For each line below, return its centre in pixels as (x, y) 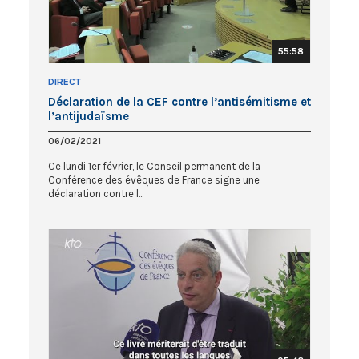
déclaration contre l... (96, 193)
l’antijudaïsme (89, 116)
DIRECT (65, 81)
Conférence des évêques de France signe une (154, 179)
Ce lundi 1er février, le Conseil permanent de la (154, 166)
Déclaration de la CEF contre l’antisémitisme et (179, 101)
